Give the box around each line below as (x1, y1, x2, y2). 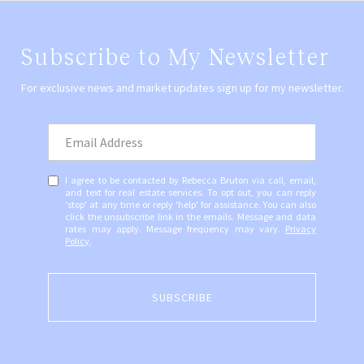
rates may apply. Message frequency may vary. (65, 222, 285, 235)
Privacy (285, 222, 316, 235)
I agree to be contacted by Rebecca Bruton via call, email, (65, 173, 316, 186)
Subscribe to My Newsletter (20, 44, 330, 70)
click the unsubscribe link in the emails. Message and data (65, 210, 316, 223)
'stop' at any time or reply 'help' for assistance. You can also (65, 197, 316, 210)
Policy (65, 234, 90, 247)
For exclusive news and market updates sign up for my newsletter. (20, 80, 344, 95)
